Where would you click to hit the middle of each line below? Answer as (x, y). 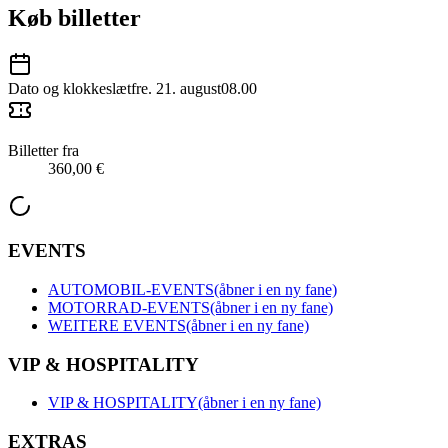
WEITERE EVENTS (117, 325)
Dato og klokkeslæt (69, 88)
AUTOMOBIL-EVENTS (131, 289)
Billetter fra (43, 150)
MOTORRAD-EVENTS (129, 307)
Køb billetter (74, 17)
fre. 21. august (176, 88)
